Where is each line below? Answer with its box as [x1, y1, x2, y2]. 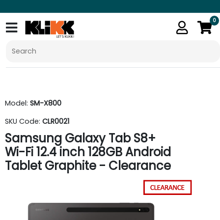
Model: [5, 98, 30, 108]
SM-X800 [30, 98, 61, 108]
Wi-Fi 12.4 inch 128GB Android [5, 144, 171, 160]
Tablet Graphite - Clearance [5, 158, 171, 174]
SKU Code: [5, 116, 42, 126]
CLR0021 [42, 116, 69, 126]
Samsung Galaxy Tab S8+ [5, 130, 156, 146]
